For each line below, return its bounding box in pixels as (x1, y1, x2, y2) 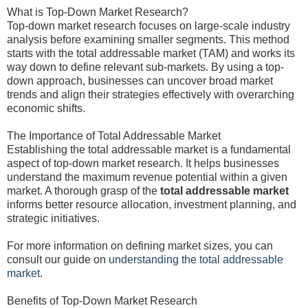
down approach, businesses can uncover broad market (7, 75, 273, 87)
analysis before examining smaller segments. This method (7, 34, 289, 45)
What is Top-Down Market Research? (7, 6, 188, 18)
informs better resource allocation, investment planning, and (7, 199, 296, 210)
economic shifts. (7, 102, 85, 114)
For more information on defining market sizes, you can (7, 240, 273, 252)
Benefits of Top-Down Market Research (7, 295, 197, 307)
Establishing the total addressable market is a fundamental (7, 144, 291, 155)
